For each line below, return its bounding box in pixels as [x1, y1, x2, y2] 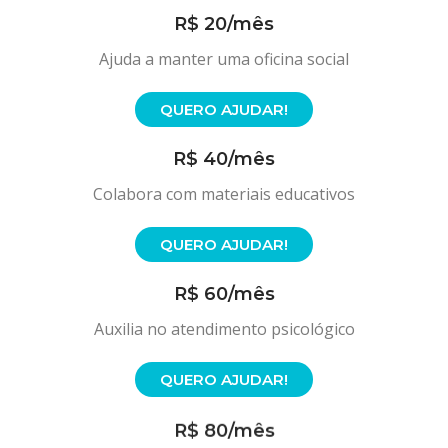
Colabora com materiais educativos [93, 183, 355, 206]
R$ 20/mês [174, 13, 274, 36]
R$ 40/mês [173, 148, 275, 171]
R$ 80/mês [173, 418, 275, 441]
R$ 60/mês [173, 283, 275, 306]
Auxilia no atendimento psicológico [93, 318, 355, 341]
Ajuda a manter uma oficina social [99, 48, 349, 71]
